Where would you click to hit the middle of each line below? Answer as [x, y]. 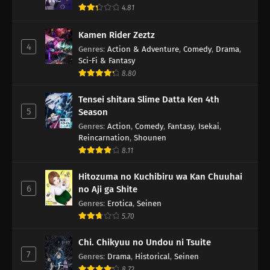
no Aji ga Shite [108, 190]
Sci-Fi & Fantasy [107, 61]
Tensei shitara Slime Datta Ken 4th [149, 100]
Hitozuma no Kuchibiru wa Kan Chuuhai [160, 177]
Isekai [209, 127]
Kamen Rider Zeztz [117, 35]
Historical [152, 257]
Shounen [150, 138]
